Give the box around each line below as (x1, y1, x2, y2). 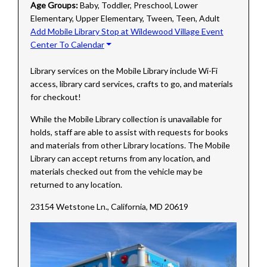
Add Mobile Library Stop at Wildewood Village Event (30, 26, 223, 36)
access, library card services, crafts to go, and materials (30, 78, 233, 89)
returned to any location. (30, 179, 122, 190)
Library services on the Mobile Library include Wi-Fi (30, 65, 218, 76)
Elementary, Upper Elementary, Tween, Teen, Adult (30, 13, 220, 23)
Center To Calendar (30, 39, 104, 49)
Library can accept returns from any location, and (30, 153, 210, 163)
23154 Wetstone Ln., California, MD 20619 (30, 201, 188, 212)
